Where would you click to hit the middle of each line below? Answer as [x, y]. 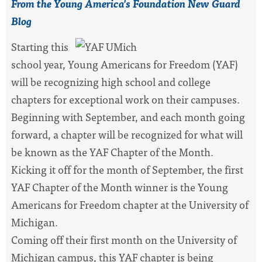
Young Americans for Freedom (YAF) [153, 64]
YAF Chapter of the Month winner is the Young [120, 187]
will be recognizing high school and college [111, 82]
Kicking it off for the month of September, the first [127, 170]
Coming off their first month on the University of [124, 240]
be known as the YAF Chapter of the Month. [112, 152]
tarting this [43, 47]
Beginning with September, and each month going [128, 117]
